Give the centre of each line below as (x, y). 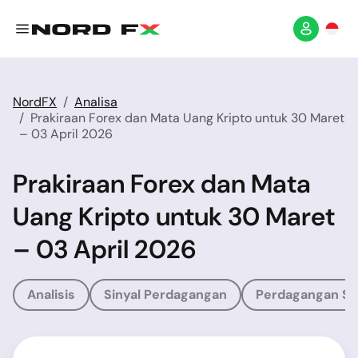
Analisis (51, 294)
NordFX (35, 102)
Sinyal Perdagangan (165, 294)
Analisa (96, 102)
